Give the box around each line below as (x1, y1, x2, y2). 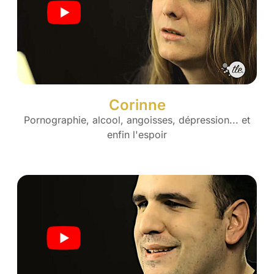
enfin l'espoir (107, 128, 167, 141)
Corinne (108, 95, 166, 114)
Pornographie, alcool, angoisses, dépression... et (24, 113, 250, 126)
